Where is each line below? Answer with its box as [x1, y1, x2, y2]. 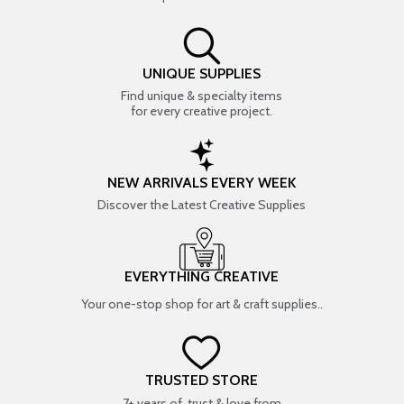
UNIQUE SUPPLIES [142, 65, 262, 82]
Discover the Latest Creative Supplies [97, 197, 307, 213]
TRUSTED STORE [145, 372, 259, 389]
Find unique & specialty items [121, 87, 283, 104]
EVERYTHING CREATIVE [124, 268, 280, 285]
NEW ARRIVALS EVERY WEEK [107, 174, 297, 191]
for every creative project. [131, 103, 273, 119]
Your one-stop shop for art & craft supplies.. [80, 296, 323, 312]
